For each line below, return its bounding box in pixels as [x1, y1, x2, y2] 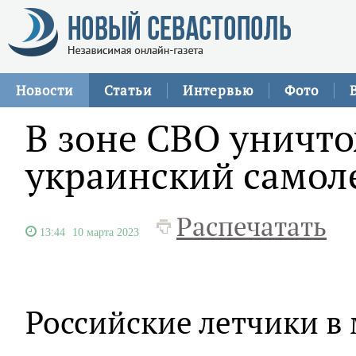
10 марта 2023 [72, 226, 139, 238]
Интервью [183, 81, 253, 99]
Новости [16, 81, 73, 99]
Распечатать [176, 209, 327, 244]
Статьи [104, 81, 152, 99]
